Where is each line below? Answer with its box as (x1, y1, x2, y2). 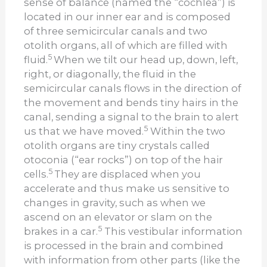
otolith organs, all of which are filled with (24, 39, 228, 51)
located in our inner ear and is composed (24, 10, 231, 23)
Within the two (148, 125, 226, 137)
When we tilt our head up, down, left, (54, 53, 238, 66)
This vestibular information (102, 225, 243, 237)
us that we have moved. (24, 125, 144, 137)
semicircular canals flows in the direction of (24, 82, 242, 94)
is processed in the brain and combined (24, 239, 224, 252)
